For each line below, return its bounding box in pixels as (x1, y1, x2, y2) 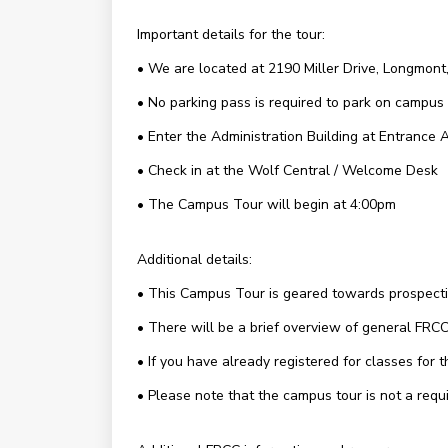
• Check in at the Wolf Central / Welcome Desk (136, 161, 438, 180)
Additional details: (136, 250, 252, 269)
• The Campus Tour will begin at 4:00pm (136, 195, 396, 214)
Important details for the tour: (136, 25, 325, 44)
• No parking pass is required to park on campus (136, 93, 444, 112)
